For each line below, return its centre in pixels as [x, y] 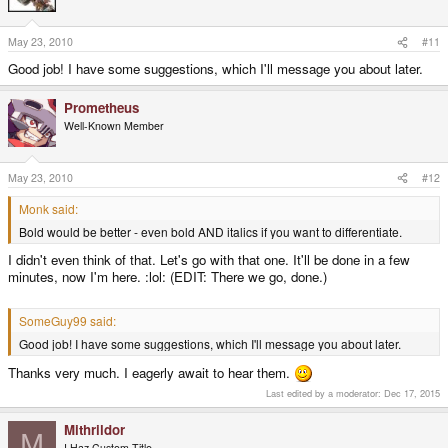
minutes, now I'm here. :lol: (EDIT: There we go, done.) [167, 276]
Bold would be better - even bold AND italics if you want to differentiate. [210, 232]
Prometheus [101, 108]
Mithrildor [94, 429]
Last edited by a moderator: [325, 392]
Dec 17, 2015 [412, 392]
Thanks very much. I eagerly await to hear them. [151, 372]
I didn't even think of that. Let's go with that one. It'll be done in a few [209, 259]
